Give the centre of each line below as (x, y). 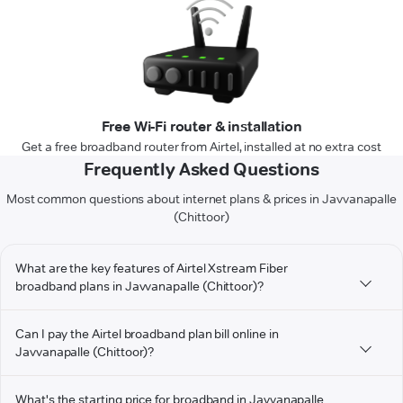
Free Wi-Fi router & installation (201, 127)
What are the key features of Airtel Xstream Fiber (152, 269)
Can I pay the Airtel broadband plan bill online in (147, 334)
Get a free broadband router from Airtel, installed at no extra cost (201, 147)
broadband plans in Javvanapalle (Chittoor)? (139, 287)
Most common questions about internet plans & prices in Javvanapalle (201, 199)
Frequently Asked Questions (201, 170)
